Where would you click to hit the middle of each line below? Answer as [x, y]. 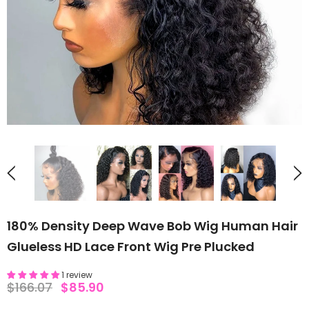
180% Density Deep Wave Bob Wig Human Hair [152, 226]
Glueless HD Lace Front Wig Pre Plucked [131, 247]
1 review [77, 275]
